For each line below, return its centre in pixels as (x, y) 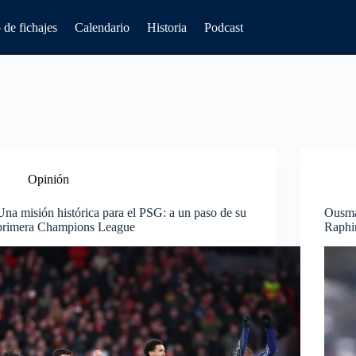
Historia (167, 27)
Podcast (224, 27)
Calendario (102, 27)
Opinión (49, 179)
